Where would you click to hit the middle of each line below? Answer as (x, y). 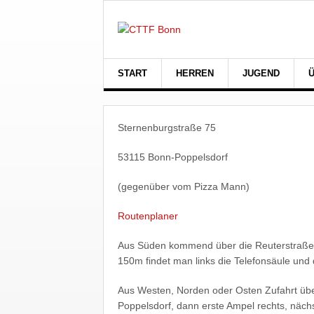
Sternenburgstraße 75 (167, 128)
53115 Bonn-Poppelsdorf (173, 157)
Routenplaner (148, 216)
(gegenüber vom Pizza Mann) (184, 186)
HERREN (195, 73)
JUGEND (261, 73)
